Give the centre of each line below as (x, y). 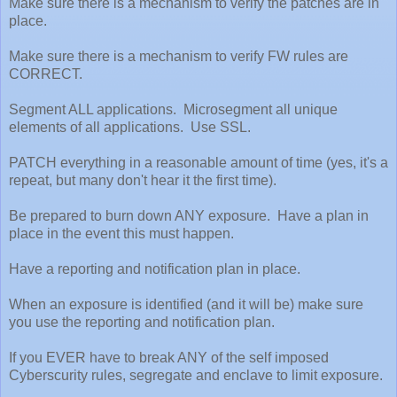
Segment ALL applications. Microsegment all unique (173, 109)
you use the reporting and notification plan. (142, 322)
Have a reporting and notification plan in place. (155, 269)
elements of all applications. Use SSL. (130, 127)
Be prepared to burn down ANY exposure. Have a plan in (189, 215)
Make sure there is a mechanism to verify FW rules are (179, 56)
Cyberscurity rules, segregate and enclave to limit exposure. (196, 375)
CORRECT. (46, 74)
